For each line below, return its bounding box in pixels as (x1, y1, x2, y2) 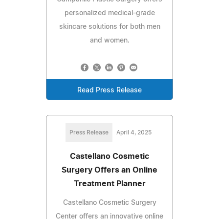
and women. (89, 37, 130, 44)
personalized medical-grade (64, 10, 155, 17)
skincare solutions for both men (59, 23, 160, 31)
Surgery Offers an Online (62, 166, 157, 175)
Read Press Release (77, 87, 142, 94)
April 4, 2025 (116, 130, 152, 136)
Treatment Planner (73, 180, 146, 188)
